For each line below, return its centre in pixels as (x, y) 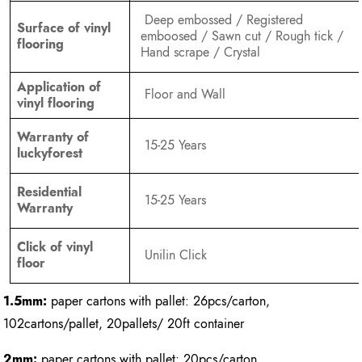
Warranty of (53, 137)
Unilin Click (174, 255)
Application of (59, 87)
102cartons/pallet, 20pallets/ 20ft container (124, 324)
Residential (49, 192)
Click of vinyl (55, 247)
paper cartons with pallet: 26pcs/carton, (159, 301)
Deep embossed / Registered (222, 20)
